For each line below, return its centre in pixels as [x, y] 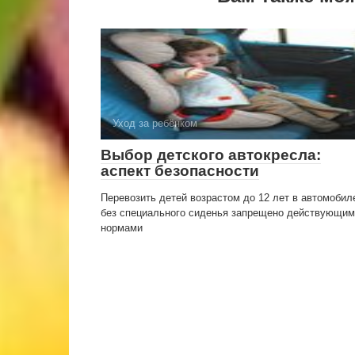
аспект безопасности [180, 171]
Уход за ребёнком [155, 123]
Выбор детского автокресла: [211, 155]
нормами [122, 228]
